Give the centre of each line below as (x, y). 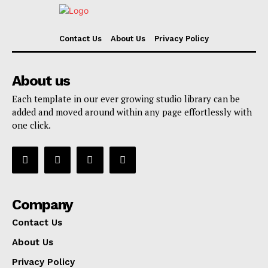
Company (42, 204)
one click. (31, 125)
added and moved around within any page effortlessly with (132, 112)
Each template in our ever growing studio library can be (126, 99)
